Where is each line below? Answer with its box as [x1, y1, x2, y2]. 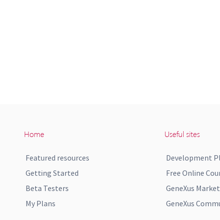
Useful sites [165, 129, 200, 139]
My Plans [26, 198, 55, 208]
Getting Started [26, 168, 79, 178]
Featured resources [26, 153, 89, 163]
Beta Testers [26, 183, 69, 193]
